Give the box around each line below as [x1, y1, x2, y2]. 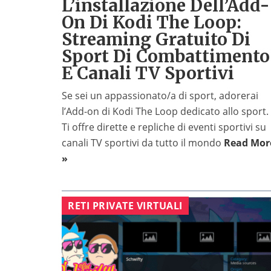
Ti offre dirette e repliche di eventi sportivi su [62, 120, 266, 134]
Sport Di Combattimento [62, 45, 270, 68]
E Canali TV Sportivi [62, 62, 234, 85]
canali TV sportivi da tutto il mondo [62, 136, 224, 150]
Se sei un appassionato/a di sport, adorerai [62, 89, 258, 103]
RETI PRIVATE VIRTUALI [68, 199, 183, 213]
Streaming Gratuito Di [62, 28, 250, 51]
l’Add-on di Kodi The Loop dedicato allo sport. [62, 105, 269, 119]
